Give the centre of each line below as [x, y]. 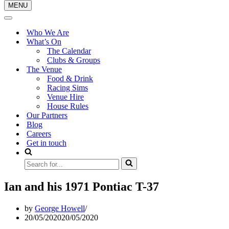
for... [31, 170]
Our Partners [47, 115]
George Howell [60, 208]
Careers [39, 134]
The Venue [44, 69]
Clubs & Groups [74, 60]
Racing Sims [67, 88]
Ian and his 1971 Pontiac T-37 [82, 186]
